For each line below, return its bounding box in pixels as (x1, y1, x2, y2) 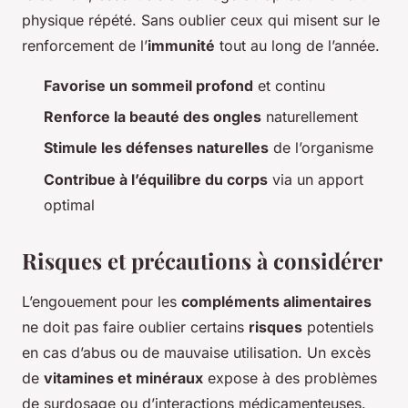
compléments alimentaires (181, 291, 372, 311)
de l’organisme (269, 138, 373, 158)
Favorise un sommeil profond (44, 76, 253, 95)
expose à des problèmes (203, 368, 377, 387)
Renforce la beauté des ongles (44, 107, 261, 126)
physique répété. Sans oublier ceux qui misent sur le (22, 10, 380, 29)
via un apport (268, 169, 363, 189)
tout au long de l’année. (215, 36, 380, 55)
